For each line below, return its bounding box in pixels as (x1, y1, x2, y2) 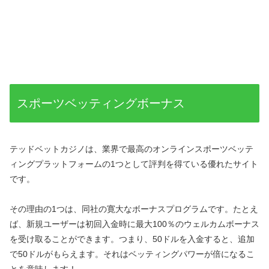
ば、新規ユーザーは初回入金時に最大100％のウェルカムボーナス (10, 219, 259, 229)
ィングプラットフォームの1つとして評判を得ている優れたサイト (10, 159, 258, 169)
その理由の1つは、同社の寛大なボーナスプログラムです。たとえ (10, 204, 258, 214)
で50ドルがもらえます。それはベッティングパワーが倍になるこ (10, 249, 255, 259)
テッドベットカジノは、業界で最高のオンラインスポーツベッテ (10, 144, 253, 154)
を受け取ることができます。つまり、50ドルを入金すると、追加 (10, 234, 255, 244)
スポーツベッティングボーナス (17, 97, 185, 110)
